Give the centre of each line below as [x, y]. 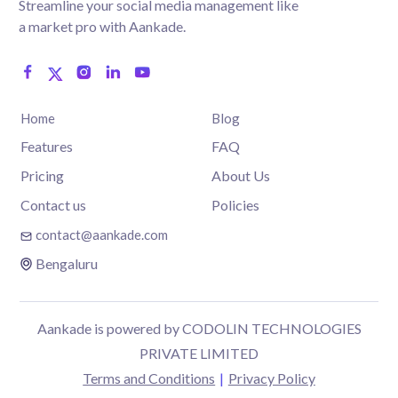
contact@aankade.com [102, 234]
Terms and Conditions [149, 378]
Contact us [53, 204]
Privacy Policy [271, 378]
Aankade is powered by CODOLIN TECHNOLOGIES [199, 329]
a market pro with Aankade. [102, 26]
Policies [235, 204]
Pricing [42, 176]
